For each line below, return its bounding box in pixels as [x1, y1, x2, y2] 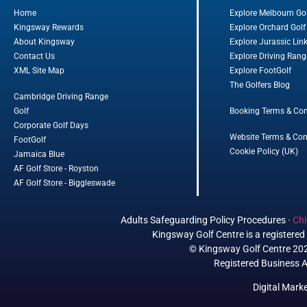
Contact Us [14, 51, 55, 61]
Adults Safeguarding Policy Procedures [120, 214, 286, 225]
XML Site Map [14, 65, 64, 75]
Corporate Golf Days [14, 120, 88, 130]
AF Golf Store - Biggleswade [14, 177, 115, 188]
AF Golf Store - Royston [14, 163, 99, 173]
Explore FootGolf [230, 65, 291, 75]
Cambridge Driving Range [14, 91, 108, 101]
